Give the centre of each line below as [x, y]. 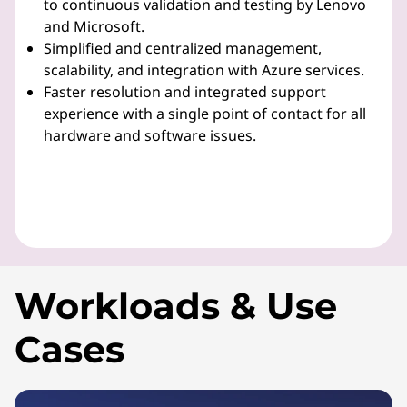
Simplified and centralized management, [183, 48]
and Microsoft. [94, 26]
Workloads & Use [176, 306]
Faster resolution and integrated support [185, 92]
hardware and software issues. [150, 135]
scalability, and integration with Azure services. [204, 70]
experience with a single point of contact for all [205, 114]
